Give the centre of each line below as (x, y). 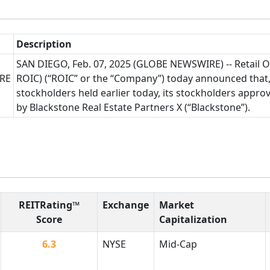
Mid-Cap (178, 244)
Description (44, 44)
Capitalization (193, 220)
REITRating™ (49, 205)
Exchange (126, 205)
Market (177, 205)
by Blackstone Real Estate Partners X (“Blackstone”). (133, 107)
